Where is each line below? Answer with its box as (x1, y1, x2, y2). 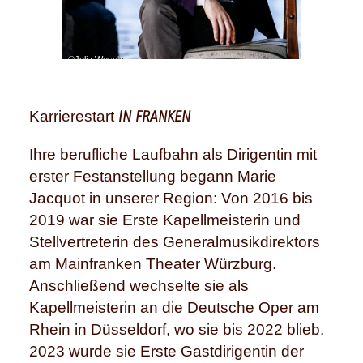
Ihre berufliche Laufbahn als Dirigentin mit (29, 145, 317, 163)
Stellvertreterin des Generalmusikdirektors (29, 233, 320, 250)
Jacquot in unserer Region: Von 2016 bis (29, 189, 313, 207)
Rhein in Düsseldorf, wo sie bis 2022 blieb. (29, 320, 324, 338)
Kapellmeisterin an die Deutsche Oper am (29, 298, 319, 316)
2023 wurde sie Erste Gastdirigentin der (29, 342, 304, 360)
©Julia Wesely (68, 53, 124, 64)
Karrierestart (29, 108, 118, 126)
